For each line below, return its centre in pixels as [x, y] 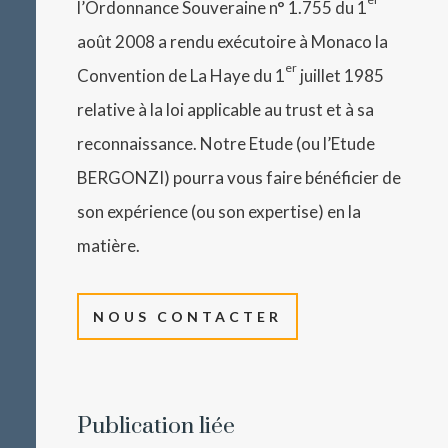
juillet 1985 [341, 75]
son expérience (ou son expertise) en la [219, 211]
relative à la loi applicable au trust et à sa [226, 109]
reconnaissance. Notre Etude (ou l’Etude [226, 143]
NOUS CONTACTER [188, 316]
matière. [110, 245]
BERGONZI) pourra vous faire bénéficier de [239, 177]
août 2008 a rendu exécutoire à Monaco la [233, 41]
